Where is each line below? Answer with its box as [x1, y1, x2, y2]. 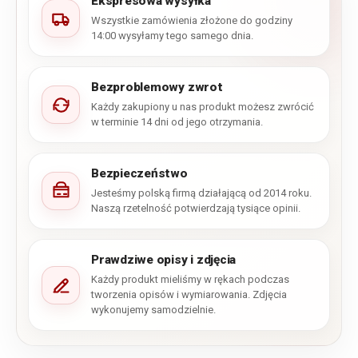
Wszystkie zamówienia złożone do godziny [91, 14, 292, 27]
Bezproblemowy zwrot [91, 80, 223, 95]
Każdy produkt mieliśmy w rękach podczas [91, 273, 289, 286]
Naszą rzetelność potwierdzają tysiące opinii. [91, 202, 300, 215]
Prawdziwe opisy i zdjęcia [91, 253, 237, 268]
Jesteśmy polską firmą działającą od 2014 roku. [91, 187, 312, 200]
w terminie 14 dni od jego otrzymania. [91, 116, 263, 129]
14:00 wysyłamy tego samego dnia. [91, 30, 253, 42]
